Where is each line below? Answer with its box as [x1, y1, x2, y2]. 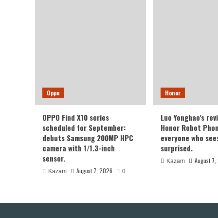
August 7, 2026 [76, 166, 112, 175]
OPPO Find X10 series [42, 112, 109, 123]
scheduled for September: [42, 122, 126, 133]
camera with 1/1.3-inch [42, 143, 115, 154]
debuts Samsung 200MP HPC [42, 132, 133, 144]
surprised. [161, 143, 193, 154]
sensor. [42, 153, 65, 164]
